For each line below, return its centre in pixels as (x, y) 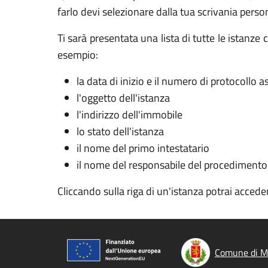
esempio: (78, 55)
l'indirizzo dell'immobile (130, 115)
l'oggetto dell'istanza (123, 98)
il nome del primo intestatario (143, 148)
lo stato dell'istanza (120, 131)
